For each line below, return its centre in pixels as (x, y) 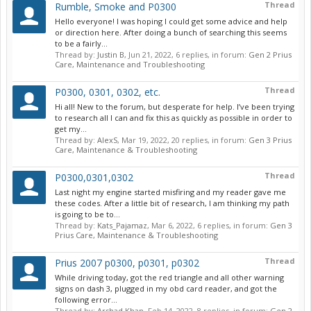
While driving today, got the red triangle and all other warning (169, 277)
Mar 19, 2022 (144, 140)
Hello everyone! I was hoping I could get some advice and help (171, 21)
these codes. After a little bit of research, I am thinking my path (172, 203)
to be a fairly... (81, 43)
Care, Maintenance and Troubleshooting (130, 64)
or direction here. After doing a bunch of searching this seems (171, 32)
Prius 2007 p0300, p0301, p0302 (127, 263)
